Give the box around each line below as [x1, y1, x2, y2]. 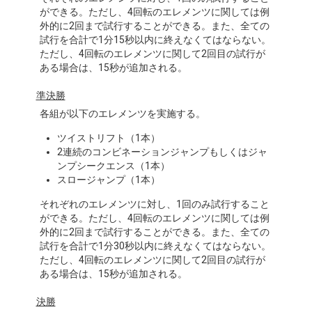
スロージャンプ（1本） [56, 174, 160, 185]
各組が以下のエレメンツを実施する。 [39, 108, 205, 119]
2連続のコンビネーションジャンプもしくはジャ [56, 146, 267, 157]
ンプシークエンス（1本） [56, 160, 170, 171]
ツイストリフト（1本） [56, 132, 160, 143]
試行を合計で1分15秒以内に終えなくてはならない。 [39, 34, 271, 45]
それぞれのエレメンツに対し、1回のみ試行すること [39, 198, 270, 210]
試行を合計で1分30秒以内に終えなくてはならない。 [39, 240, 271, 251]
